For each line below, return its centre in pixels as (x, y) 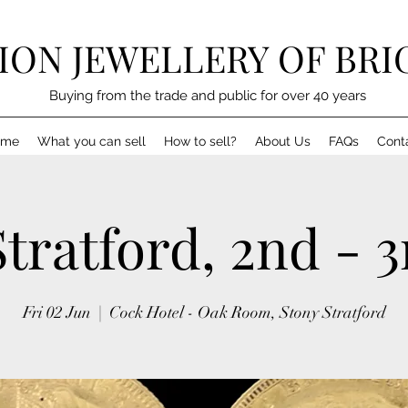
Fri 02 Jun (56, 312)
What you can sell (92, 141)
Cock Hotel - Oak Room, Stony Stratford (247, 312)
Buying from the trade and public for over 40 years (208, 96)
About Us (283, 141)
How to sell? (200, 141)
